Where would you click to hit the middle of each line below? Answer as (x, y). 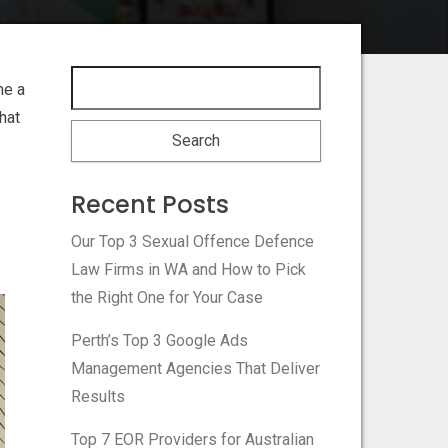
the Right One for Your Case (166, 297)
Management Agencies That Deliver (195, 368)
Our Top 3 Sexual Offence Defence (192, 241)
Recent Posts (149, 204)
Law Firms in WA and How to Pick (188, 269)
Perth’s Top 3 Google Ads (159, 340)
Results (97, 396)
